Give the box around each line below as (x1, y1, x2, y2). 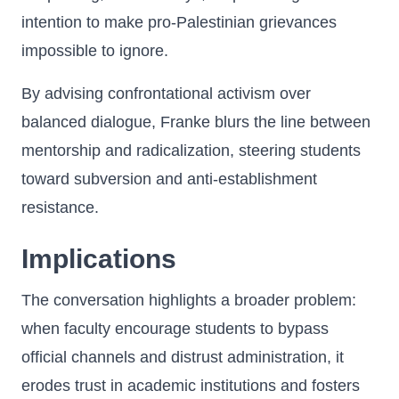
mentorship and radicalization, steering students (21, 142, 361, 159)
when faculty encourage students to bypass (21, 320, 329, 338)
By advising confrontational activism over (21, 85, 311, 102)
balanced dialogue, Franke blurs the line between (21, 113, 370, 131)
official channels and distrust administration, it (21, 348, 344, 366)
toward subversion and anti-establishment (21, 170, 317, 188)
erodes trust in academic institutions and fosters (21, 377, 360, 395)
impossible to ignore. (21, 42, 168, 60)
